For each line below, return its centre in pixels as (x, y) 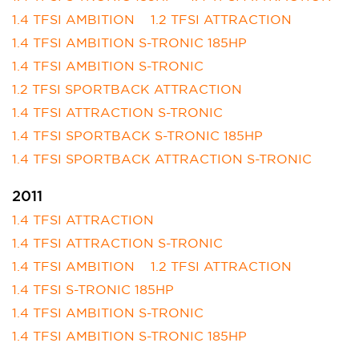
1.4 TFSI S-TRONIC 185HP (93, 290)
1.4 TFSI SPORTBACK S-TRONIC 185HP (137, 136)
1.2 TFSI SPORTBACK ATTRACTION (127, 89)
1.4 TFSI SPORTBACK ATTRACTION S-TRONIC (162, 159)
